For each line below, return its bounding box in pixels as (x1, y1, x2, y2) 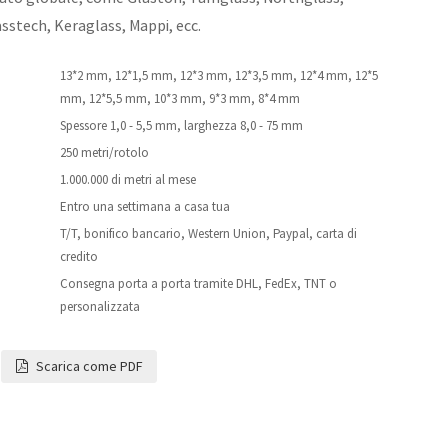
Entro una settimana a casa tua (59, 198, 230, 215)
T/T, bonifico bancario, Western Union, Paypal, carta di (59, 225, 357, 242)
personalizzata (59, 298, 140, 315)
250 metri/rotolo (59, 144, 149, 161)
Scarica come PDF (35, 357, 142, 376)
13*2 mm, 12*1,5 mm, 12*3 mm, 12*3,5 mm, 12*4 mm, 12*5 (59, 67, 378, 84)
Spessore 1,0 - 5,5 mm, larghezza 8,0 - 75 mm (59, 117, 303, 134)
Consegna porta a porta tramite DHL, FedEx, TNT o (59, 275, 337, 292)
